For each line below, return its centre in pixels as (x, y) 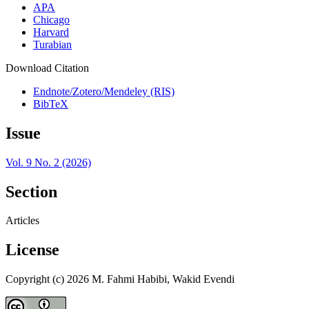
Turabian (52, 44)
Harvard (51, 32)
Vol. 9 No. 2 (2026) (48, 162)
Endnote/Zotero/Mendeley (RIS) (104, 91)
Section (31, 191)
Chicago (51, 19)
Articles (22, 221)
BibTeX (51, 103)
